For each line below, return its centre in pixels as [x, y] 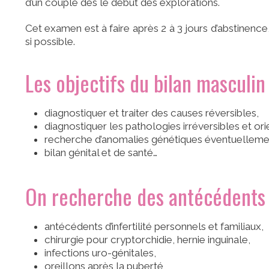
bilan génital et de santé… [101, 152]
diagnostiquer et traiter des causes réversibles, [152, 113]
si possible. [50, 41]
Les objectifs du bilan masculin [145, 82]
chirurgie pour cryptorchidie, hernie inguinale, [148, 240]
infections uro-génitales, [101, 253]
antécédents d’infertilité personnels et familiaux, [154, 227]
